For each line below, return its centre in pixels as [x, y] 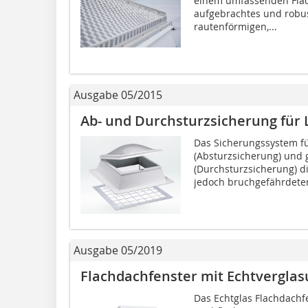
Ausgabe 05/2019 [118, 250]
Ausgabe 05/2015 [118, 95]
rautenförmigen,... [235, 26]
